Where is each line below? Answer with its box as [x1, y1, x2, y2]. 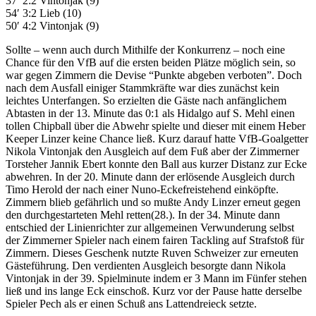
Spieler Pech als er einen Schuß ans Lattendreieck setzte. [6, 298, 257, 310]
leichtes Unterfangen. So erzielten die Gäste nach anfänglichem [6, 95, 286, 107]
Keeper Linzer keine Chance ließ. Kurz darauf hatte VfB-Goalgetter [6, 133, 308, 145]
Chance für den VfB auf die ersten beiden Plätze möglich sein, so [6, 56, 296, 69]
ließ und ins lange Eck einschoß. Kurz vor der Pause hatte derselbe [6, 285, 302, 298]
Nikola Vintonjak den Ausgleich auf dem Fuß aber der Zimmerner [6, 145, 299, 158]
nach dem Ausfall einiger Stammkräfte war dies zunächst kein [6, 82, 279, 95]
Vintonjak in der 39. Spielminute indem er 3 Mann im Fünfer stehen [6, 272, 307, 285]
